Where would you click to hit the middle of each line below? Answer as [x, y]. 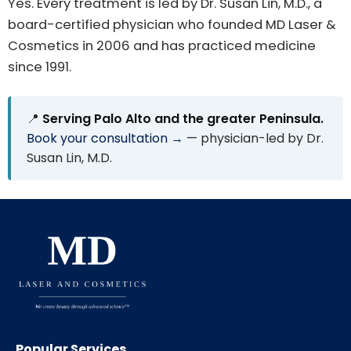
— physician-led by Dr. [253, 139]
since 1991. [40, 67]
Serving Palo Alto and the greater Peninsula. [183, 119]
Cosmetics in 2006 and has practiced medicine [162, 46]
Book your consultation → [105, 139]
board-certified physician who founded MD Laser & [172, 25]
